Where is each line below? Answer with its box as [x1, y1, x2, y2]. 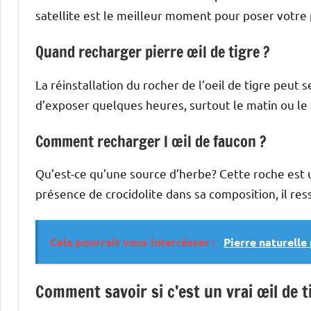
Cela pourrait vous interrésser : [50, 235, 218, 250]
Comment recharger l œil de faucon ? [35, 130, 267, 152]
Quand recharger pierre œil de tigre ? [35, 41, 270, 63]
